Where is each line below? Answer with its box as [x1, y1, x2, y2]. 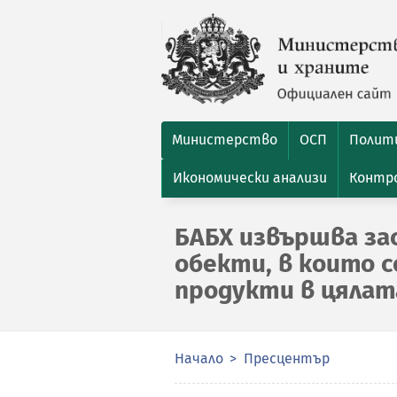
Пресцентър [244, 350, 330, 367]
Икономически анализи [173, 169, 327, 186]
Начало [175, 350, 223, 367]
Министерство [172, 131, 277, 148]
